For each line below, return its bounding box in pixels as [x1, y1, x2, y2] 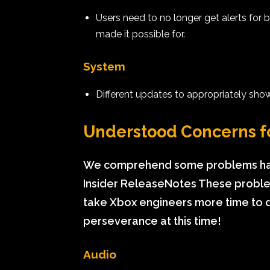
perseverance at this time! [83, 215, 221, 227]
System [83, 60, 125, 73]
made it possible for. [96, 28, 185, 40]
